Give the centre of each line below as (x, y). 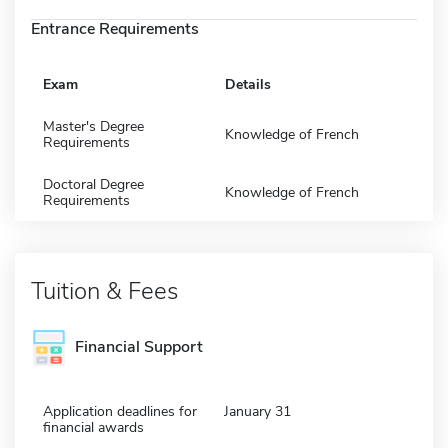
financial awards (93, 427)
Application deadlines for (120, 411)
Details (248, 84)
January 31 (257, 411)
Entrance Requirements (115, 28)
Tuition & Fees (104, 290)
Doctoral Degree (93, 184)
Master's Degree (93, 126)
